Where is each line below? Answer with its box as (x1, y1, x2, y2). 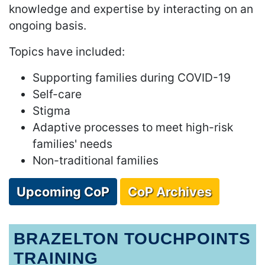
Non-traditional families (33, 153, 159, 168)
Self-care (33, 87, 82, 102)
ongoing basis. (9, 18, 86, 33)
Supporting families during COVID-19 (33, 70, 231, 85)
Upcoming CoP (17, 184, 109, 200)
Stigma (33, 104, 70, 118)
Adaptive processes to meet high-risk (33, 120, 233, 135)
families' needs (33, 137, 112, 151)
